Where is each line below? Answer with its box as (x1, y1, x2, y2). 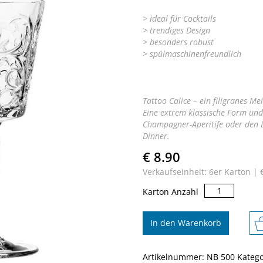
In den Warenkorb (150, 217, 221, 229)
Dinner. (142, 130, 170, 142)
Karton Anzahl (142, 186, 198, 198)
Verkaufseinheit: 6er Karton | (142, 166, 260, 178)
